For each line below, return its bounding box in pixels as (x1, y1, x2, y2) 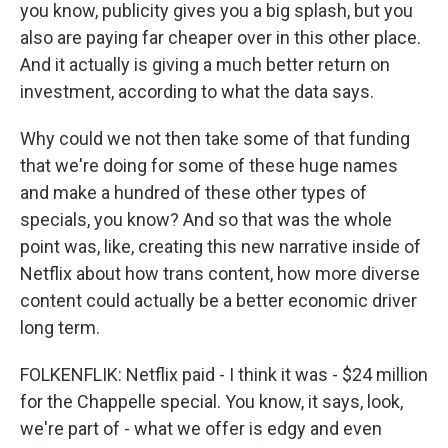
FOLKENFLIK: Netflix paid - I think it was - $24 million (20, 364, 428, 385)
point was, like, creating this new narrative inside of (20, 236, 421, 257)
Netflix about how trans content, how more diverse (20, 263, 420, 284)
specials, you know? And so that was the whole (20, 209, 392, 230)
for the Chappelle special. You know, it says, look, (20, 391, 403, 412)
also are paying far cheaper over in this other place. (20, 27, 421, 48)
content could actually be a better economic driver (20, 290, 417, 311)
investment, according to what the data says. (20, 81, 374, 102)
